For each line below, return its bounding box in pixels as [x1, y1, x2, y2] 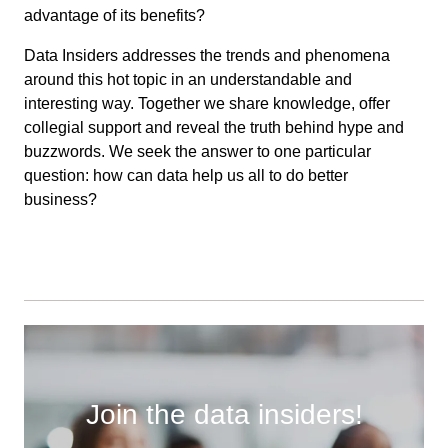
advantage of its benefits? [24, 7, 205, 25]
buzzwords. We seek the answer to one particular [24, 143, 371, 161]
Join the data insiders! [85, 399, 363, 431]
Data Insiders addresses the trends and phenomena [24, 47, 390, 65]
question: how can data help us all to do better [24, 167, 348, 185]
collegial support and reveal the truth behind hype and [24, 119, 404, 137]
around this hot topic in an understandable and [24, 71, 352, 89]
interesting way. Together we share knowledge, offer [24, 95, 390, 113]
